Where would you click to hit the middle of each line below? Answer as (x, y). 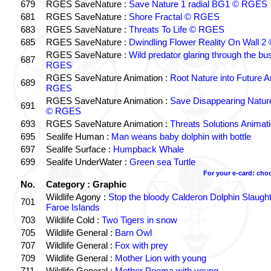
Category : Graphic (86, 184)
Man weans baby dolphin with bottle (181, 136)
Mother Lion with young (160, 258)
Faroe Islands (73, 207)
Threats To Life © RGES (176, 29)
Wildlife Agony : (77, 197)
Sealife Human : (78, 136)
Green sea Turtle (162, 162)
